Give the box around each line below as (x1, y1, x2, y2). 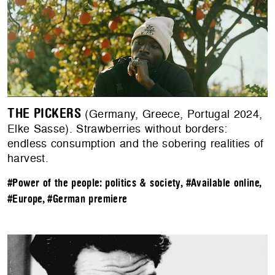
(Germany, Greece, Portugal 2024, (81, 106, 263, 122)
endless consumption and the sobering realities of (7, 135, 264, 151)
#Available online (185, 177, 259, 189)
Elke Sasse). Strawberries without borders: (7, 120, 228, 136)
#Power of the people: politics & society (7, 177, 180, 189)
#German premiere (47, 193, 128, 205)
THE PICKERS (7, 106, 82, 121)
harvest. (7, 150, 48, 166)
